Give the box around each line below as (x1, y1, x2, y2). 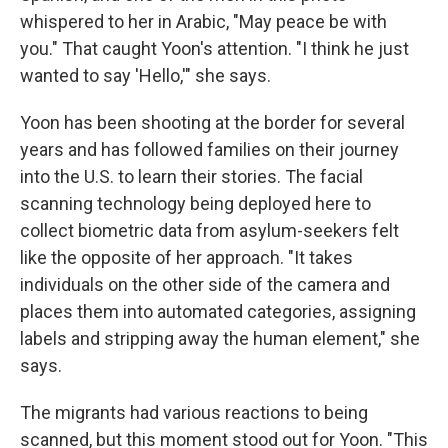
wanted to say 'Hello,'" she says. (20, 65, 271, 86)
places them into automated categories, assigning (20, 301, 416, 322)
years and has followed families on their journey (20, 139, 399, 160)
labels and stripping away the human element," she (20, 328, 420, 349)
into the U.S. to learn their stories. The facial (20, 166, 363, 187)
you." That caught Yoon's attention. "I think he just (20, 38, 409, 59)
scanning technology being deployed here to (20, 193, 371, 214)
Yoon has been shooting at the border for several (20, 112, 405, 133)
